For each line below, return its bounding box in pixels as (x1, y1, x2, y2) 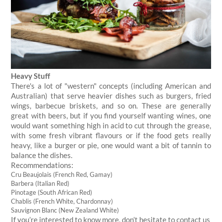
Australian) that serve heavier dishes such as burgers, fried (11, 91, 211, 100)
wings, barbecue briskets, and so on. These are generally (11, 101, 211, 110)
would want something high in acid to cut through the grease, (11, 120, 211, 130)
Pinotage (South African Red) (11, 188, 93, 196)
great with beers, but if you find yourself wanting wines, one (11, 111, 211, 120)
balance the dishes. (11, 150, 73, 160)
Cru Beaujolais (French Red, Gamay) (11, 170, 113, 178)
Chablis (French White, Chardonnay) (11, 197, 113, 205)
